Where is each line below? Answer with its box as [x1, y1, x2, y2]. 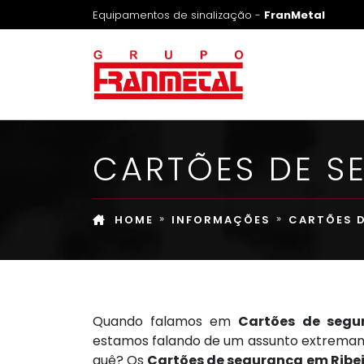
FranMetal [264, 6, 325, 23]
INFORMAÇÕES [171, 211, 271, 227]
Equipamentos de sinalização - [93, 6, 264, 23]
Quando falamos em [93, 311, 239, 331]
